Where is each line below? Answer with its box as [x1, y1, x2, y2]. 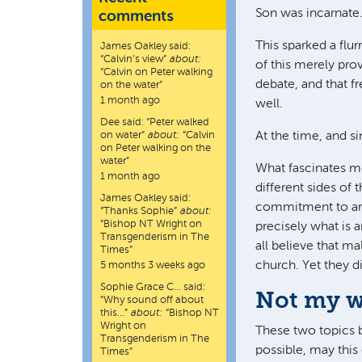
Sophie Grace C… [100, 282, 181, 293]
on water [100, 130, 141, 141]
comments [99, 9, 174, 24]
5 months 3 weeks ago [100, 260, 205, 271]
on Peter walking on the [100, 143, 211, 154]
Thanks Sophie [103, 206, 174, 217]
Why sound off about [103, 295, 204, 305]
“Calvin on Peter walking [100, 67, 213, 78]
